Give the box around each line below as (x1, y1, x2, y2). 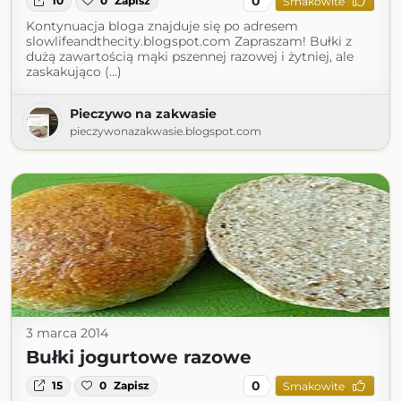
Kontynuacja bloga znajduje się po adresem (26, 18, 298, 35)
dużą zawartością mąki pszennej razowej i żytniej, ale (26, 48, 354, 65)
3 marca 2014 (26, 325, 108, 342)
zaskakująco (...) (26, 64, 122, 81)
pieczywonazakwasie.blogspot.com (70, 124, 261, 139)
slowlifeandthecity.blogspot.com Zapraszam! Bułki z (26, 33, 352, 50)
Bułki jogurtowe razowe (26, 346, 252, 369)
